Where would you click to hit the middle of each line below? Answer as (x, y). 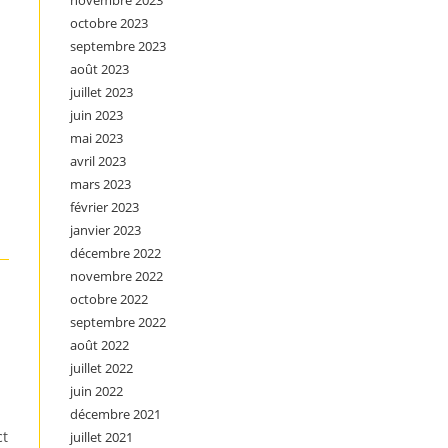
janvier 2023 (105, 230)
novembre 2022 (116, 276)
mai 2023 (96, 138)
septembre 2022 (118, 322)
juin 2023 (96, 115)
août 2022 (99, 345)
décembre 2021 (115, 414)
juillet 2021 (101, 437)
